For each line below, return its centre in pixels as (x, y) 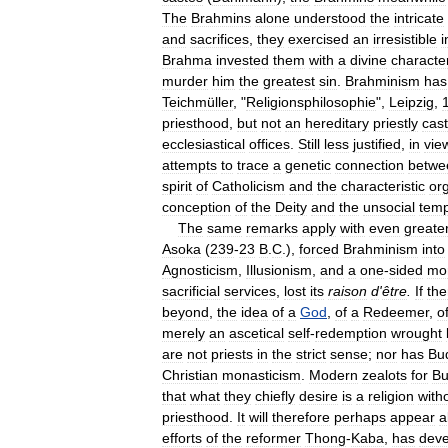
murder (185, 80)
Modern (333, 374)
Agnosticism (200, 269)
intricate (419, 17)
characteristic (383, 185)
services (250, 290)
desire (318, 395)
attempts (189, 164)
